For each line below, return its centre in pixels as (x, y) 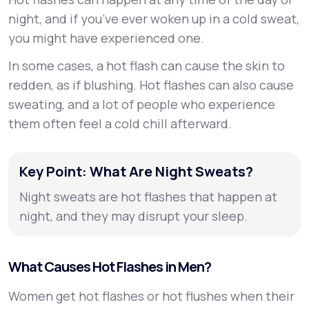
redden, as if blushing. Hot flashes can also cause (151, 85)
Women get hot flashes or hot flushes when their (151, 296)
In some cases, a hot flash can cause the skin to (147, 66)
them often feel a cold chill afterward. (120, 123)
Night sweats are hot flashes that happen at (148, 197)
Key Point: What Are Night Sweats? (136, 171)
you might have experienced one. (106, 38)
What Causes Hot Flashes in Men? (110, 267)
